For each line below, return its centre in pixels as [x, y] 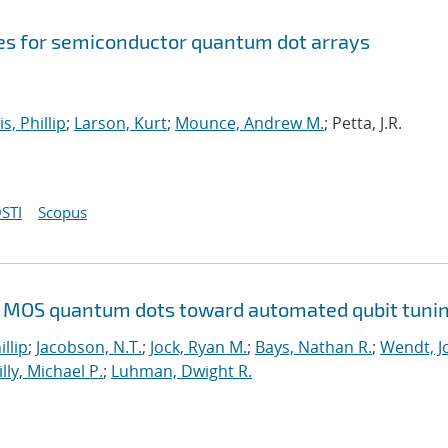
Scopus [62, 212]
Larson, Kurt [120, 123]
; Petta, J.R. [363, 123]
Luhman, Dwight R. [181, 371]
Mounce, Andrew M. [249, 123]
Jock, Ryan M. [198, 347]
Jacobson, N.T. [89, 347]
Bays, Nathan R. [313, 347]
